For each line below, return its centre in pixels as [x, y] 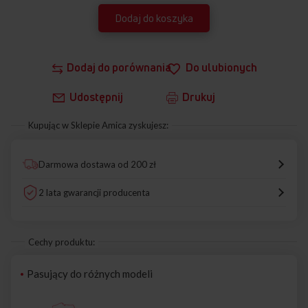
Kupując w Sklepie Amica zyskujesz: [98, 125]
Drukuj [199, 97]
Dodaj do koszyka [154, 19]
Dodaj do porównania [119, 68]
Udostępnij [96, 97]
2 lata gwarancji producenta [94, 192]
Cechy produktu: [62, 242]
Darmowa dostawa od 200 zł [97, 164]
